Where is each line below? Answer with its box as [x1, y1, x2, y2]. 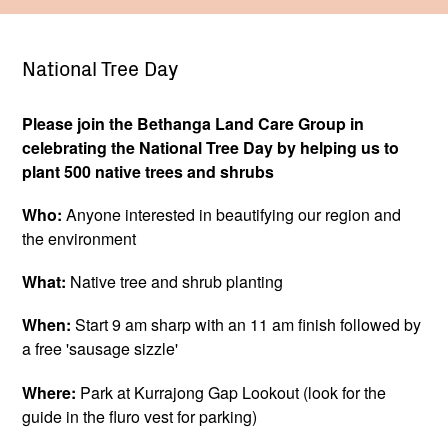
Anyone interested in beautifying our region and [66, 202, 401, 226]
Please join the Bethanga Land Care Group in [22, 111, 364, 135]
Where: [22, 380, 80, 404]
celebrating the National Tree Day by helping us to [22, 135, 399, 159]
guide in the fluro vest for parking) [22, 404, 257, 428]
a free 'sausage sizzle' [22, 337, 178, 361]
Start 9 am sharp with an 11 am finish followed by [75, 313, 421, 337]
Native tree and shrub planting [70, 270, 283, 294]
